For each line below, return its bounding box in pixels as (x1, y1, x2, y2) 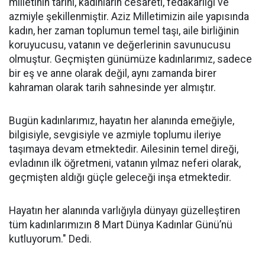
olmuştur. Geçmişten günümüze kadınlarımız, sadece (9, 53, 252, 65)
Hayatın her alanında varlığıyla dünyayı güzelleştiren (9, 205, 240, 216)
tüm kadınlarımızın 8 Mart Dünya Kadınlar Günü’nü (9, 219, 232, 231)
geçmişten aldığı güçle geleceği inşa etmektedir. (9, 172, 231, 183)
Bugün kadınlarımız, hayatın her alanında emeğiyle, (9, 115, 234, 127)
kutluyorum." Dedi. (9, 233, 92, 245)
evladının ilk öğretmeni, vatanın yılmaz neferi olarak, (9, 157, 241, 169)
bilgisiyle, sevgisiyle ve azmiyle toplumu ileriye (9, 129, 221, 141)
